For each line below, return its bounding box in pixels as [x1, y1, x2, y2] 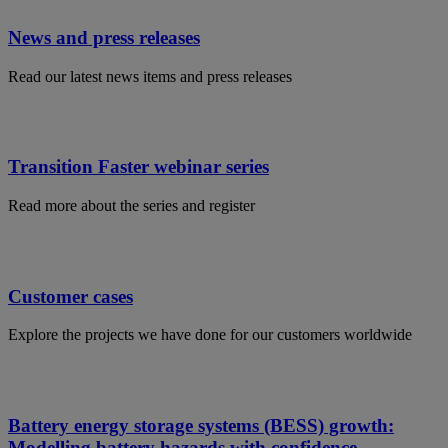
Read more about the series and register [8, 196, 255, 214]
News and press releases [8, 26, 200, 48]
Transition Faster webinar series [8, 156, 269, 178]
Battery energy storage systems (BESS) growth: [8, 415, 394, 437]
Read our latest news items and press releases [8, 67, 292, 85]
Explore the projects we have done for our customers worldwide [8, 326, 412, 344]
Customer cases [8, 285, 133, 307]
